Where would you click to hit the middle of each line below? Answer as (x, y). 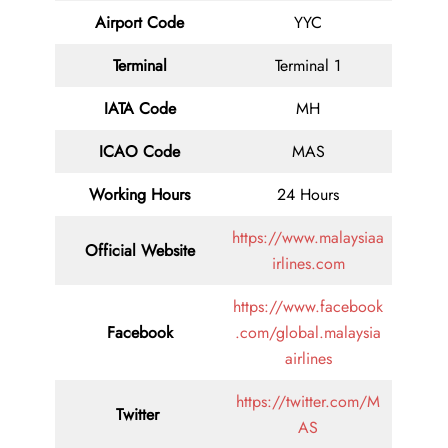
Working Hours (139, 195)
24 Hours (308, 195)
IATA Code (139, 109)
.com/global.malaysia (308, 333)
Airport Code (139, 23)
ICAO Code (139, 152)
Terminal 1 (308, 66)
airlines (308, 359)
